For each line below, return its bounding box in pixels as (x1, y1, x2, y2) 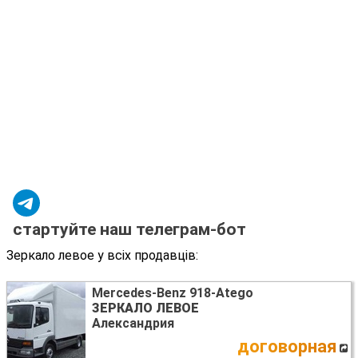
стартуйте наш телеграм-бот (13, 220, 246, 240)
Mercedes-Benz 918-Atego (92, 285, 253, 301)
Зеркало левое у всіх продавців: (6, 248, 198, 264)
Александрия (92, 316, 174, 332)
